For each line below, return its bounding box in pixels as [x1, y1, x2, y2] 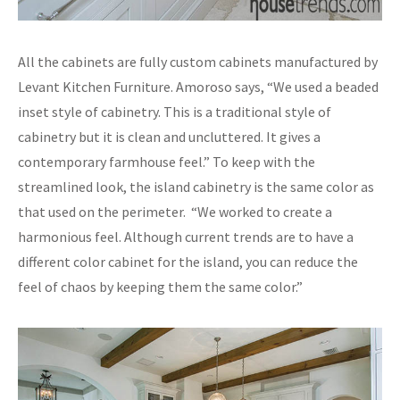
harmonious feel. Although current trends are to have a [18, 227, 354, 246]
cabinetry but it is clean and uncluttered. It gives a [18, 127, 321, 146]
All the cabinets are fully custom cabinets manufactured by [18, 52, 378, 71]
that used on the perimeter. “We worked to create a [18, 202, 332, 221]
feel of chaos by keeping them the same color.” [18, 277, 303, 296]
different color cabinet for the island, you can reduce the [18, 252, 358, 271]
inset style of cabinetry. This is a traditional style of [18, 102, 331, 121]
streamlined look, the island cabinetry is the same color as [18, 177, 374, 196]
